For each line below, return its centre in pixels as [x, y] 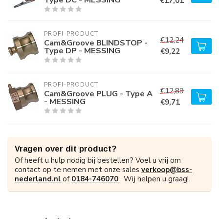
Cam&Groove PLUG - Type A [98, 94]
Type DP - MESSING [82, 51]
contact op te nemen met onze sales [78, 170]
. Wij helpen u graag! [154, 179]
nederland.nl [38, 179]
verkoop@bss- [167, 170]
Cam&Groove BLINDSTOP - [96, 43]
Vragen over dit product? [66, 149]
